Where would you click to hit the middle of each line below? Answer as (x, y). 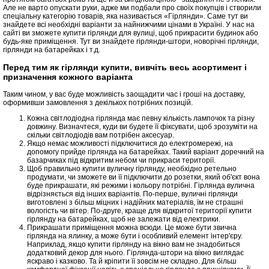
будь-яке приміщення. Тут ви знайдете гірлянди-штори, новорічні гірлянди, (131, 42)
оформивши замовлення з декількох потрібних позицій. (98, 103)
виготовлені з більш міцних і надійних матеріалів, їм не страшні (135, 203)
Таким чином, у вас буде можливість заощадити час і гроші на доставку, (124, 95)
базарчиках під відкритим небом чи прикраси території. (121, 161)
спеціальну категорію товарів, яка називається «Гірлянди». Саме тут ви (125, 17)
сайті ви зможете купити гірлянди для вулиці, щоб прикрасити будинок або (131, 33)
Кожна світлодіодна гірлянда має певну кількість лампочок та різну (141, 119)
